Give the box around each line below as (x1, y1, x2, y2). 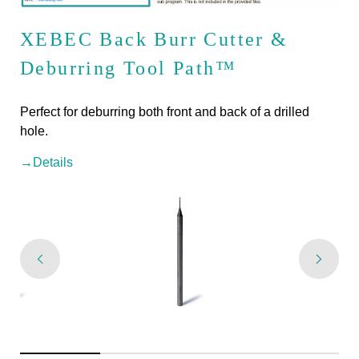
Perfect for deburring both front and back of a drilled (20, 104, 309, 119)
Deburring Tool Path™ (20, 57, 236, 79)
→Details (20, 155, 73, 169)
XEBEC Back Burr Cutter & (20, 28, 288, 50)
